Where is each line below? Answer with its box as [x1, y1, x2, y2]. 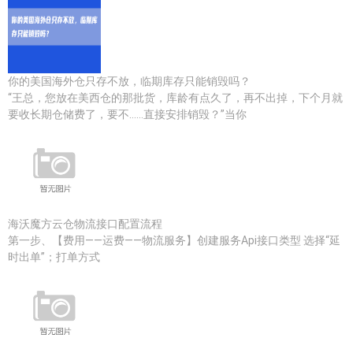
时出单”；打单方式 [8, 251, 100, 263]
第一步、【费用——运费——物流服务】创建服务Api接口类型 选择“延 [8, 234, 340, 247]
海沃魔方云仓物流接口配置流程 [8, 217, 162, 230]
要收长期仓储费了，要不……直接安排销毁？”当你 [8, 108, 247, 121]
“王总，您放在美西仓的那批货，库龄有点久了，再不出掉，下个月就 [8, 91, 343, 104]
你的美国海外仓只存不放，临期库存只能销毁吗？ [8, 75, 251, 87]
